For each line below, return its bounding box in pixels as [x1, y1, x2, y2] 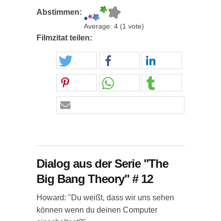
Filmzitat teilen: [37, 34, 94, 42]
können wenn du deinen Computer [37, 206, 157, 214]
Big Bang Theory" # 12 [37, 172, 153, 185]
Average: [84, 23, 114, 30]
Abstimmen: [37, 8, 84, 16]
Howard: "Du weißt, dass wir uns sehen [37, 193, 174, 202]
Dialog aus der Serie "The [37, 157, 168, 170]
